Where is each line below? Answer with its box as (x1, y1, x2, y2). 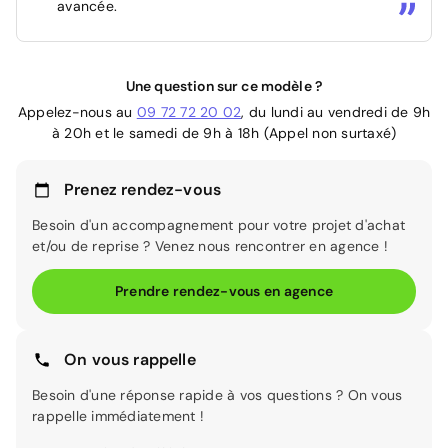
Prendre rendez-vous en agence (114, 282, 334, 301)
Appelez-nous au (17, 103, 137, 122)
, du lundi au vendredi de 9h (241, 103, 431, 122)
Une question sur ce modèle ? (125, 77, 323, 96)
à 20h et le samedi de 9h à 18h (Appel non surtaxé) (51, 124, 397, 143)
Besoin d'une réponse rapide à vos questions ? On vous (32, 386, 403, 405)
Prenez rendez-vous (64, 179, 222, 201)
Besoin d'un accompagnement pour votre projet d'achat (32, 216, 405, 235)
